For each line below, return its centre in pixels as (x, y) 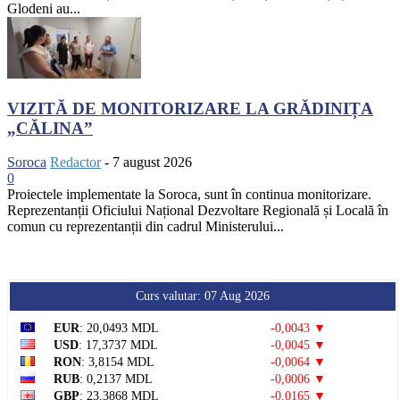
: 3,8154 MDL (118, 362)
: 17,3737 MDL (118, 346)
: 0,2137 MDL (116, 379)
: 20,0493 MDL (119, 329)
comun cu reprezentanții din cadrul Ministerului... (146, 227)
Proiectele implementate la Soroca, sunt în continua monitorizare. (189, 195)
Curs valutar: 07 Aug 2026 (203, 296)
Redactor (75, 162)
